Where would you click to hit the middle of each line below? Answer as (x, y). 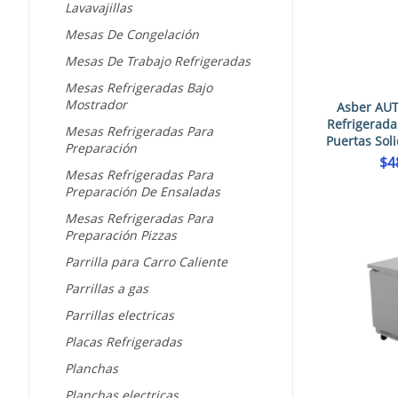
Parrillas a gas (107, 289)
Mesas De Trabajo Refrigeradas (158, 61)
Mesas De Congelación (132, 35)
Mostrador (96, 105)
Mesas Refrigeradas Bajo (139, 88)
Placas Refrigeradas (123, 342)
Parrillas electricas (119, 315)
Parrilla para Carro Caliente (146, 262)
